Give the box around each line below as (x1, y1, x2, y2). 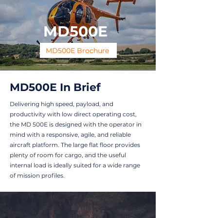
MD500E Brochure (46, 46, 109, 55)
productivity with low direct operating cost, (10, 110, 137, 118)
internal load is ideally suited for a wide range (10, 162, 140, 169)
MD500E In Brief (10, 81, 101, 94)
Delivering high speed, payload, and (10, 100, 113, 108)
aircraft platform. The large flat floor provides (10, 141, 140, 148)
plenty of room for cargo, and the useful (10, 151, 126, 159)
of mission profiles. (10, 172, 65, 179)
